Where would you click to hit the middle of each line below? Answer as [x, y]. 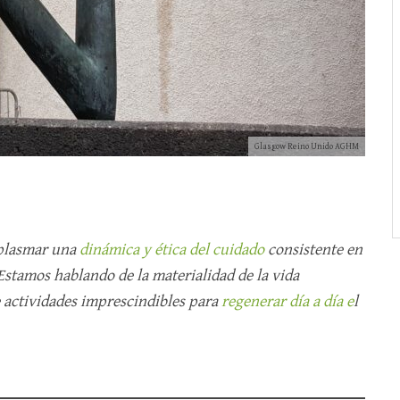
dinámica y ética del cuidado [172, 250]
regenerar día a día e [287, 301]
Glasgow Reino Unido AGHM [307, 146]
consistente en [315, 250]
